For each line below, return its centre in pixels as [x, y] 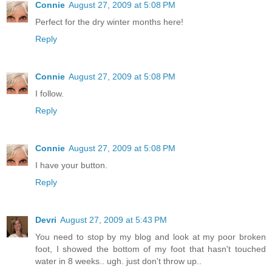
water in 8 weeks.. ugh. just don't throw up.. [118, 261]
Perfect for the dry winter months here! [109, 22]
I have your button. [71, 165]
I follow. [49, 93]
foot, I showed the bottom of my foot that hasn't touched [151, 249]
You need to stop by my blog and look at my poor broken [151, 236]
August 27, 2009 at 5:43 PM [114, 219]
